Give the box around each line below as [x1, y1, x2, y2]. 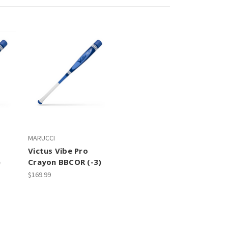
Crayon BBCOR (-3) [28, 156, 102, 167]
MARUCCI [28, 133, 55, 142]
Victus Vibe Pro [28, 145, 88, 156]
